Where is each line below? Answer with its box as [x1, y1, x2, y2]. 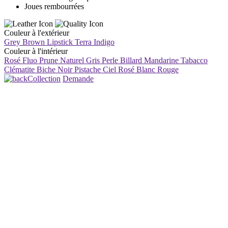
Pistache [74, 65, 101, 74]
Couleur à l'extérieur [4, 28, 69, 37]
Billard [120, 55, 142, 65]
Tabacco [181, 55, 208, 65]
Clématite [4, 65, 35, 74]
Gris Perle [86, 55, 118, 65]
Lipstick [47, 37, 73, 46]
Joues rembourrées [24, 2, 84, 11]
